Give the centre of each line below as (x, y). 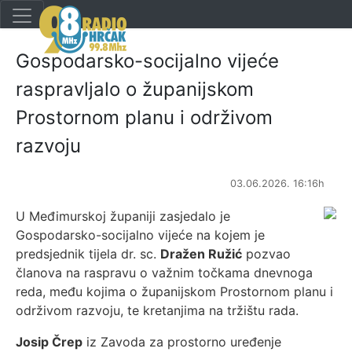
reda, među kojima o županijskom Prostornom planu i (174, 291)
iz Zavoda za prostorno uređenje (182, 342)
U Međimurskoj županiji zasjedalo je (123, 216)
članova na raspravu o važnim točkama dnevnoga (164, 273)
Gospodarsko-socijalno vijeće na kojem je (140, 235)
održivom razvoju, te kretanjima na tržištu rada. (157, 310)
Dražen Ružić (201, 254)
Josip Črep (49, 342)
